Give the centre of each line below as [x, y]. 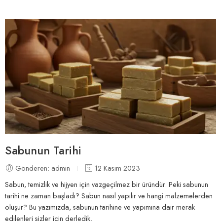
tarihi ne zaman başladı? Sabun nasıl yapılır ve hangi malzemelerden [109, 195]
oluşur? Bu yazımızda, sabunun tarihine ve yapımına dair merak [100, 207]
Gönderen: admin [43, 168]
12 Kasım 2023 [116, 168]
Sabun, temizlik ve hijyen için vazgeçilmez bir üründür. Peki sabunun [107, 184]
